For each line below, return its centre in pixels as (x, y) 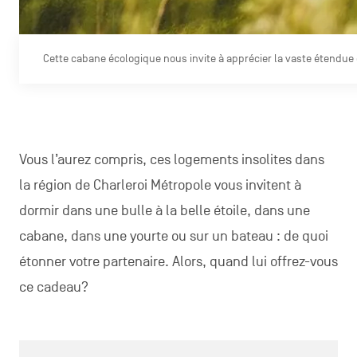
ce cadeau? (53, 287)
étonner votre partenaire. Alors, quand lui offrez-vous (178, 262)
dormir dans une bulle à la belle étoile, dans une (164, 211)
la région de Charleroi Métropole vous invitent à (160, 185)
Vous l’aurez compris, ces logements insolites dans (171, 160)
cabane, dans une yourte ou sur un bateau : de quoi (173, 236)
